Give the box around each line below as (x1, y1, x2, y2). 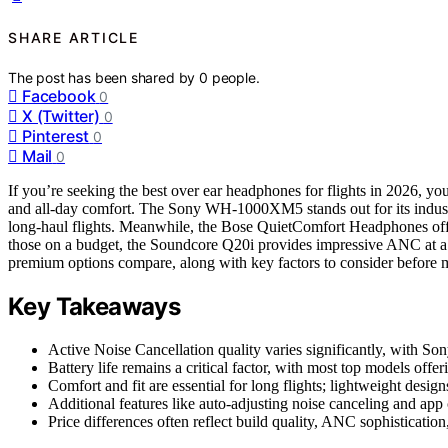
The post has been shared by (8, 69, 200, 87)
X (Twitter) (22, 106, 100, 127)
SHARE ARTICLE (8, 28, 139, 46)
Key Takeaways (8, 292, 181, 322)
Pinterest (22, 126, 90, 147)
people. (211, 69, 260, 87)
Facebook (22, 86, 96, 107)
